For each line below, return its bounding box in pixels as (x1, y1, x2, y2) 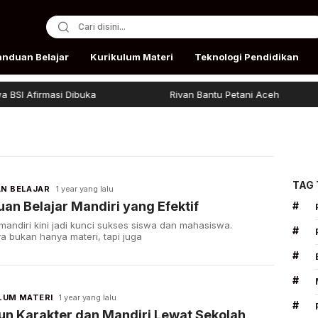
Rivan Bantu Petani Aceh (150, 89, 263, 100)
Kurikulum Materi (89, 51, 173, 62)
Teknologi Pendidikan (194, 51, 299, 62)
